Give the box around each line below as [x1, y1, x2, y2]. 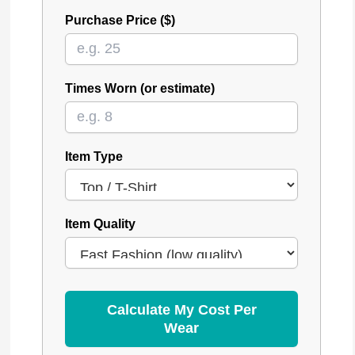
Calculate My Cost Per [106, 301, 257, 318]
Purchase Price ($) [65, 13, 176, 28]
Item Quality [65, 216, 136, 231]
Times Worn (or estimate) [65, 80, 216, 95]
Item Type [65, 148, 124, 163]
